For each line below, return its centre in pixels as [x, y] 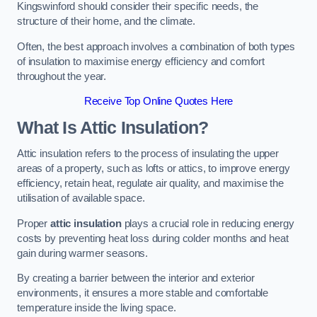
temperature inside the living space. [97, 308]
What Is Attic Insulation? [113, 127]
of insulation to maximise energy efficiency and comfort [141, 61]
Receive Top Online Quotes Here [158, 102]
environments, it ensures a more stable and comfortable [143, 293]
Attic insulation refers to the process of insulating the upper [148, 154]
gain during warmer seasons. [83, 253]
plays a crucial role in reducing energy [208, 223]
